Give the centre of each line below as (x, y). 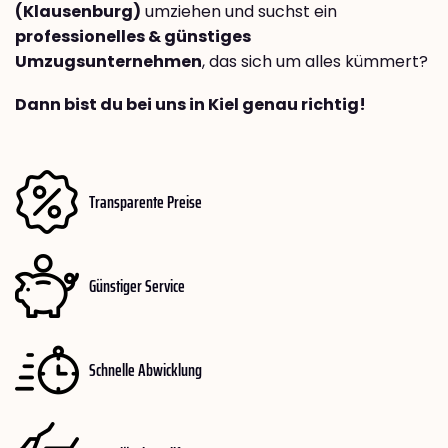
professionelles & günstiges (133, 37)
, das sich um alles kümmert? (315, 62)
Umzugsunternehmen (108, 62)
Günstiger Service (137, 285)
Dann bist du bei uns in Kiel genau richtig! (190, 105)
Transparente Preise (145, 201)
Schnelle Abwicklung (145, 369)
